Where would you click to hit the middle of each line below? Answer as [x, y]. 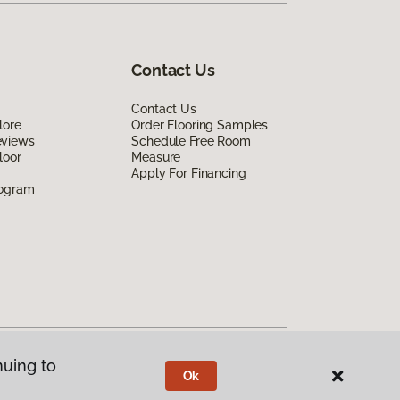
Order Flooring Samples [200, 125]
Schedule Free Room [191, 141]
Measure [156, 157]
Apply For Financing [189, 173]
